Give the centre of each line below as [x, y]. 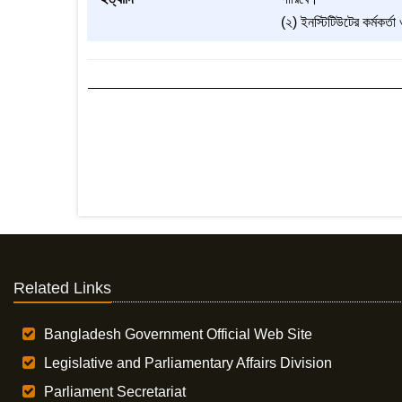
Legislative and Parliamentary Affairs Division [188, 363]
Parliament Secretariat [115, 392]
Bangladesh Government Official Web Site [179, 334]
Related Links [62, 288]
